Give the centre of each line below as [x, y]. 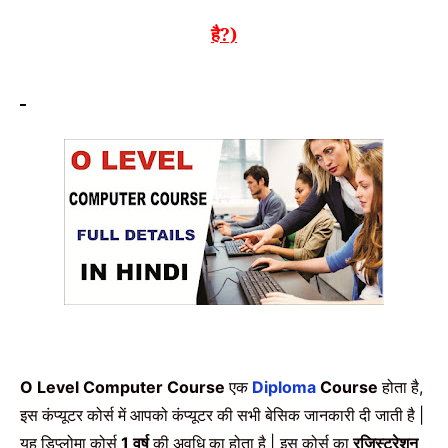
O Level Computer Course [124, 387]
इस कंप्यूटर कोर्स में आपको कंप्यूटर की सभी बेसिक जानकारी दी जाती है [219, 415]
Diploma [284, 387]
